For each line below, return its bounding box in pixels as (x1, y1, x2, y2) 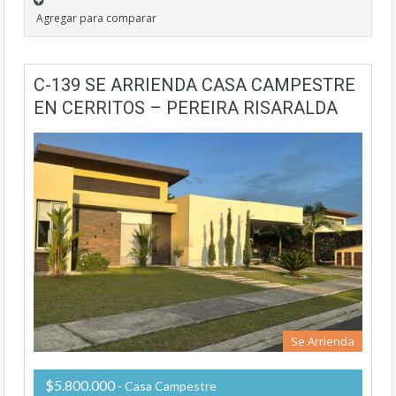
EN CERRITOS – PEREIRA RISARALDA (34, 96, 338, 118)
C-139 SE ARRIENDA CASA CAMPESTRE (34, 73, 355, 95)
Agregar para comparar (36, 10, 156, 26)
